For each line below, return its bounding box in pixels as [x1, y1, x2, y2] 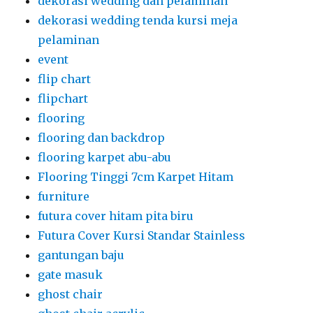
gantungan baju [38, 247, 125, 262]
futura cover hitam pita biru [38, 208, 194, 223]
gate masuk [38, 267, 103, 282]
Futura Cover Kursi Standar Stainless [38, 228, 246, 242]
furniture [38, 189, 90, 203]
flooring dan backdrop [38, 130, 166, 145]
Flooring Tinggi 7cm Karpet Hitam [38, 169, 234, 184]
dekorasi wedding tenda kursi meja [38, 13, 238, 27]
